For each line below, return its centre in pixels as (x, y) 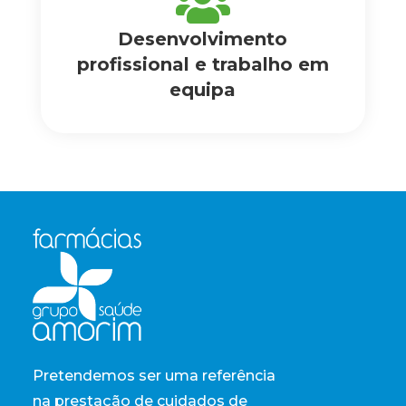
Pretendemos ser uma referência (155, 375)
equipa (203, 90)
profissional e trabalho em (203, 64)
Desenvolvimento (203, 39)
